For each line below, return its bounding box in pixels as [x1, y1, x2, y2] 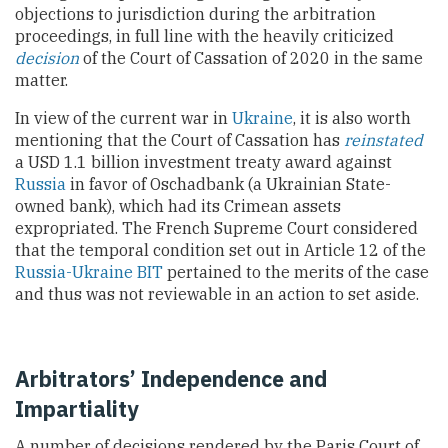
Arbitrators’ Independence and [15, 365, 327, 394]
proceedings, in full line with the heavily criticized [15, 25, 394, 46]
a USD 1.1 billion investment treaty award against [15, 151, 392, 172]
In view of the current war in [15, 107, 232, 128]
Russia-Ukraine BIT [15, 261, 163, 282]
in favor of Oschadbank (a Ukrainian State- [66, 173, 391, 194]
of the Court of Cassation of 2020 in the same [79, 47, 423, 68]
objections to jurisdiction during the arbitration [15, 3, 376, 24]
